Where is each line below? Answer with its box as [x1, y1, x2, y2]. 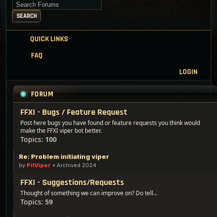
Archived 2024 [57, 162, 96, 169]
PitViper [27, 162, 51, 169]
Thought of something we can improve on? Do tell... [20, 189, 157, 197]
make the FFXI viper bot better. [20, 126, 102, 135]
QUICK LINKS [30, 34, 68, 44]
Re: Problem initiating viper [19, 153, 109, 160]
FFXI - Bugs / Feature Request [20, 107, 127, 118]
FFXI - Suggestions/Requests [20, 177, 124, 188]
